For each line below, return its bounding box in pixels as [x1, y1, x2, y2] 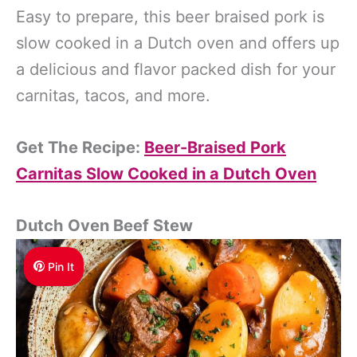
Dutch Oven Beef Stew [16, 215, 193, 235]
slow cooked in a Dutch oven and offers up [16, 33, 339, 53]
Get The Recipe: [16, 137, 144, 157]
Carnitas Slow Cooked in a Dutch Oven [16, 163, 316, 183]
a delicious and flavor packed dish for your [16, 59, 335, 79]
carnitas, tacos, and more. [16, 85, 210, 105]
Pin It [48, 259, 75, 273]
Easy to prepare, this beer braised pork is [16, 6, 324, 26]
